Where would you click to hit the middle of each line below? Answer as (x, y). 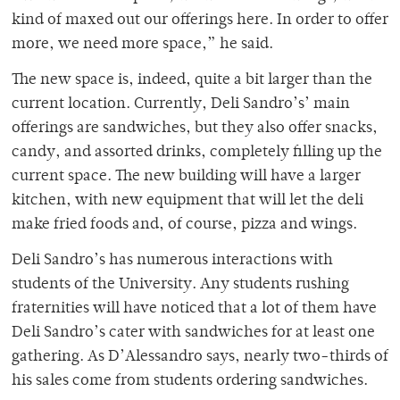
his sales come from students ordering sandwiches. (190, 382)
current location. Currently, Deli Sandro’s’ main (181, 105)
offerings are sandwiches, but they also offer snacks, (195, 129)
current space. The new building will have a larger (186, 177)
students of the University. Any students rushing (180, 285)
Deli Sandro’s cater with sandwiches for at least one (193, 333)
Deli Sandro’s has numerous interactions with (172, 261)
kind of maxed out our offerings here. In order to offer (200, 21)
